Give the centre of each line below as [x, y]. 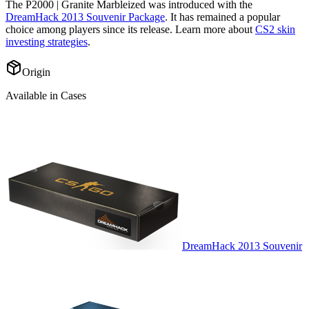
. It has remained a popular [222, 17]
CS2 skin [275, 30]
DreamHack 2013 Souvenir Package [85, 17]
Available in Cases [46, 96]
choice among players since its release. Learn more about [129, 30]
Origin [36, 72]
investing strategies [47, 42]
